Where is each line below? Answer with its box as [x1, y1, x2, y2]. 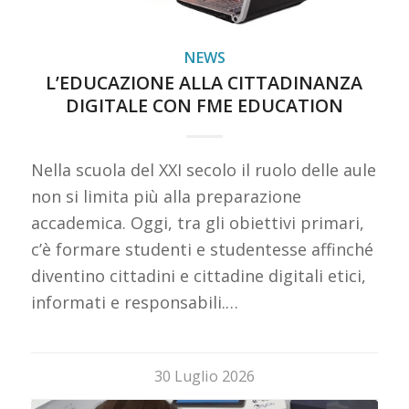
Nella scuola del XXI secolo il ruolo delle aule [30, 159, 376, 182]
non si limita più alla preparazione [30, 185, 301, 208]
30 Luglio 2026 [153, 366, 255, 387]
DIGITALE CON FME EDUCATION [65, 93, 343, 119]
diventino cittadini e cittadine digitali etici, [30, 265, 366, 288]
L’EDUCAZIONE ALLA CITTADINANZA [46, 70, 363, 96]
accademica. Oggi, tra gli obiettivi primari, [30, 212, 364, 235]
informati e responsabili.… [30, 291, 238, 314]
